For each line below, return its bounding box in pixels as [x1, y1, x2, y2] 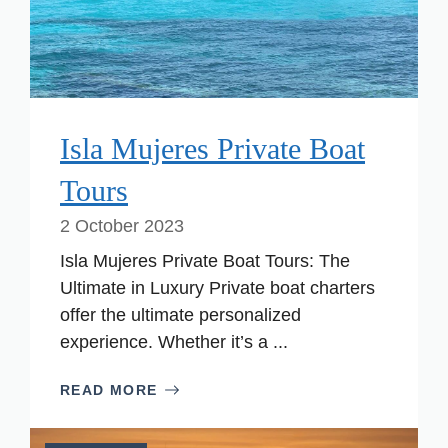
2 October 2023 [60, 215, 184, 236]
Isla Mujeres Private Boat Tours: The [60, 250, 350, 271]
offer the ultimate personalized [60, 304, 301, 325]
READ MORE [60, 381, 158, 398]
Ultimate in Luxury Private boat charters [60, 277, 375, 298]
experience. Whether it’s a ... [60, 331, 288, 352]
